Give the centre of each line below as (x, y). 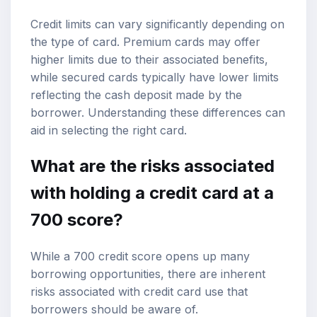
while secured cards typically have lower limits (155, 77)
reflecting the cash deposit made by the (136, 94)
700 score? (77, 220)
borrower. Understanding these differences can (158, 112)
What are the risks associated (152, 166)
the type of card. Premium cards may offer (145, 41)
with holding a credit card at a (152, 193)
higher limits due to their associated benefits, (149, 59)
